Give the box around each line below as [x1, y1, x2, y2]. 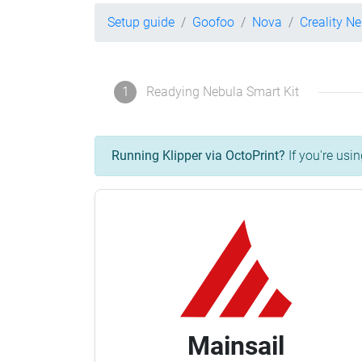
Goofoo [192, 15, 234, 30]
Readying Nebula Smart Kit [146, 84, 299, 100]
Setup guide [107, 15, 175, 30]
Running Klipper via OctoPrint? [112, 148, 285, 164]
